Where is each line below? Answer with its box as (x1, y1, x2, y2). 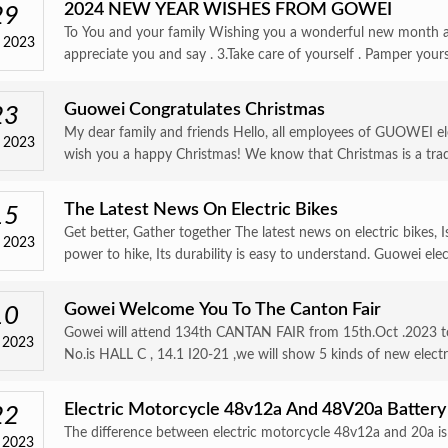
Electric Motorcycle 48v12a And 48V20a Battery (64, 401, 446, 419)
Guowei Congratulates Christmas (64, 101, 325, 119)
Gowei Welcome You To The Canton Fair (64, 301, 381, 319)
